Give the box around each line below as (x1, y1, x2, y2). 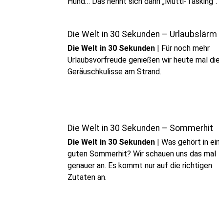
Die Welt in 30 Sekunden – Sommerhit (67, 123, 213, 133)
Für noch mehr (161, 44, 210, 53)
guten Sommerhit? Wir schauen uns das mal (67, 149, 216, 158)
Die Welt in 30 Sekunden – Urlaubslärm (67, 29, 217, 39)
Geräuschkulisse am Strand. (67, 67, 161, 76)
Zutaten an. (67, 173, 107, 182)
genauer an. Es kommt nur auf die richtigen (67, 161, 212, 170)
